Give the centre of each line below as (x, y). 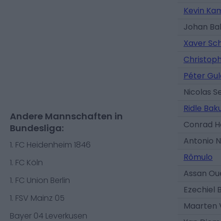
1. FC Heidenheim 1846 (50, 145)
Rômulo (198, 157)
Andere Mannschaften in (66, 116)
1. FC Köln (26, 163)
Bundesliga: (37, 128)
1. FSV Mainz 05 (37, 198)
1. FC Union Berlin (40, 180)
